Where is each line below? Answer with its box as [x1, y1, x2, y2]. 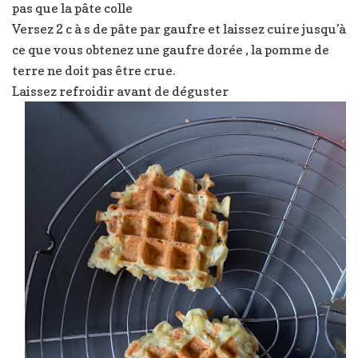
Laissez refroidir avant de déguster [12, 82, 229, 99]
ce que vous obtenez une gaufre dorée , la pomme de [12, 41, 329, 58]
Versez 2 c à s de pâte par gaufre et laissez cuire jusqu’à [12, 20, 346, 37]
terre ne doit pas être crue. [12, 62, 175, 78]
